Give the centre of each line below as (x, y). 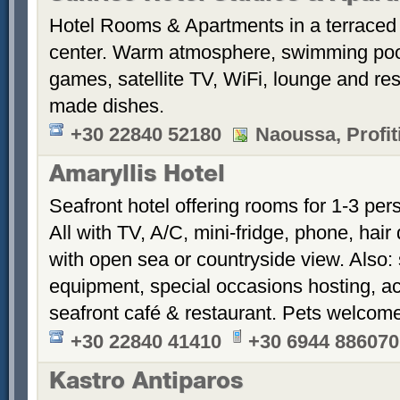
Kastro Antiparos (146, 383)
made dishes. (107, 106)
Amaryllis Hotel (137, 176)
